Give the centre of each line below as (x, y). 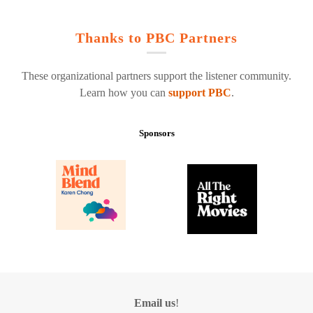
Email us (155, 303)
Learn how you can (124, 92)
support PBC (199, 92)
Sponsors (156, 133)
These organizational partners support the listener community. (156, 75)
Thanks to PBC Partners (156, 37)
